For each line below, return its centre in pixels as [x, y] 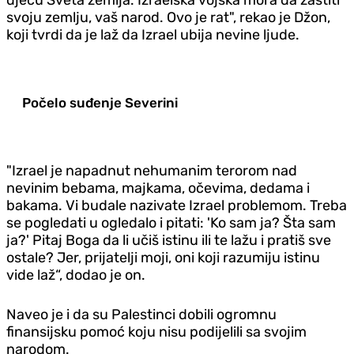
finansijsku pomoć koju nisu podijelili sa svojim [156, 331]
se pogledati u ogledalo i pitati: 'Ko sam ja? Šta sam [171, 222]
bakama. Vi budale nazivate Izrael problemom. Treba [177, 205]
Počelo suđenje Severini [100, 102]
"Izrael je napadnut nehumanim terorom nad [152, 170]
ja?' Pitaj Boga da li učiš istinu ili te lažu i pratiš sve [169, 240]
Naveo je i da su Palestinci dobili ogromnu [141, 314]
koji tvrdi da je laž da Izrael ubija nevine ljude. [153, 34]
